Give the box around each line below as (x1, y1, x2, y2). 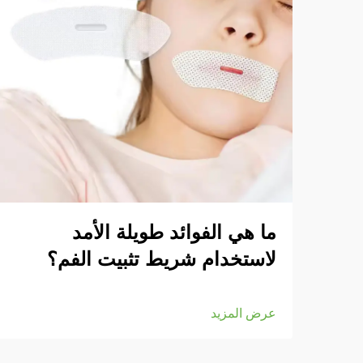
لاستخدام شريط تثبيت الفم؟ (47, 247, 276, 271)
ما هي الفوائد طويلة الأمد (72, 220, 276, 244)
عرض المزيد (211, 305, 276, 321)
